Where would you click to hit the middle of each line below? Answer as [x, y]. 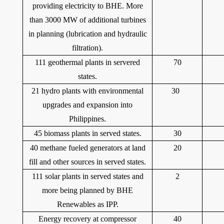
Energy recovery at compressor [87, 219]
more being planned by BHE [87, 190]
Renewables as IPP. [87, 204]
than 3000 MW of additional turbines [87, 20]
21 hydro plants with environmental [87, 91]
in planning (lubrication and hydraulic [87, 34]
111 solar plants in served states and [87, 176]
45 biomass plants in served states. [87, 133]
